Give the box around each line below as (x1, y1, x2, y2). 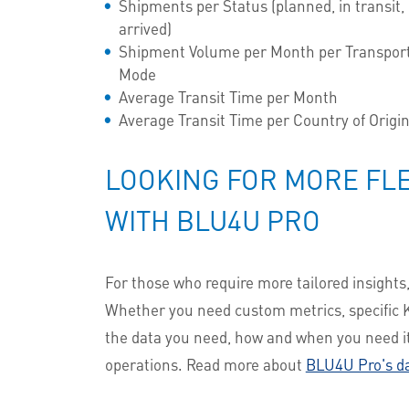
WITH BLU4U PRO (104, 202, 327, 237)
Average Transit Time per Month (118, 86, 343, 107)
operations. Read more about (104, 353, 306, 374)
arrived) (118, 17, 177, 38)
